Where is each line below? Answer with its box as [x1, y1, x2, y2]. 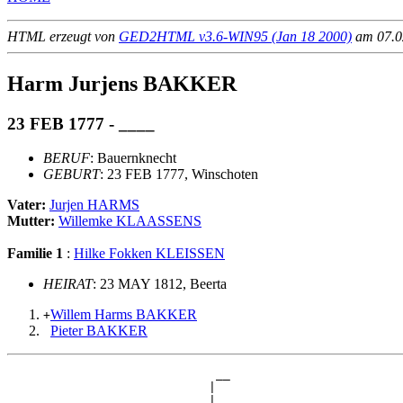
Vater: [7, 197, 49, 213]
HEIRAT [43, 276, 93, 292]
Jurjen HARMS [49, 197, 139, 213]
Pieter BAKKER [50, 323, 148, 339]
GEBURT [43, 166, 100, 183]
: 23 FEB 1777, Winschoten [100, 166, 258, 183]
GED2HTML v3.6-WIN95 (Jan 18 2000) [119, 28, 352, 44]
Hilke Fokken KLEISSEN [74, 246, 225, 262]
